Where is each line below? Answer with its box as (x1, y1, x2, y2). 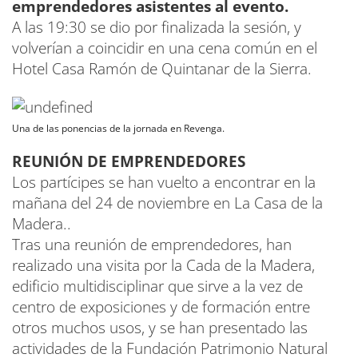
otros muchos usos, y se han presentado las (12, 316, 308, 338)
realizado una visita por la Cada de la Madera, (12, 254, 315, 276)
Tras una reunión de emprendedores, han (12, 233, 292, 255)
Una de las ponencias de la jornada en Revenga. (12, 121, 225, 135)
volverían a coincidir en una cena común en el (12, 37, 317, 58)
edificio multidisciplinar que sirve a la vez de (12, 275, 303, 296)
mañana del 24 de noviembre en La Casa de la (12, 192, 323, 213)
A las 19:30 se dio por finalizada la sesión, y (12, 16, 301, 38)
